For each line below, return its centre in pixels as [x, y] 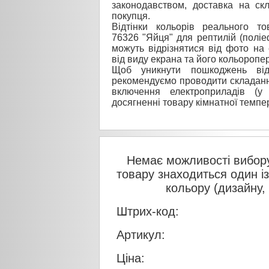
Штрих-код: [148, 211]
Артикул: [141, 234]
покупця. [131, 16]
